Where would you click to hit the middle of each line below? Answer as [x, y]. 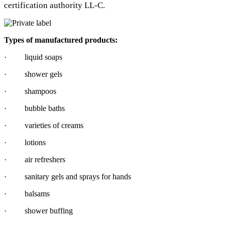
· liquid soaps [33, 57]
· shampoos [30, 91]
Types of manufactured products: [61, 40]
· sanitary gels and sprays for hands [68, 176]
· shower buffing [38, 210]
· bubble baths [34, 108]
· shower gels [33, 74]
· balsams [27, 193]
